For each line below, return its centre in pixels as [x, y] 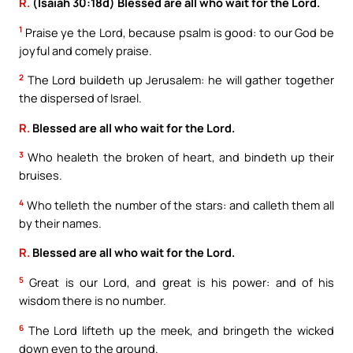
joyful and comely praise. [85, 50]
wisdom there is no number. [93, 301]
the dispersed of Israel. [80, 98]
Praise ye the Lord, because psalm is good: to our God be [178, 32]
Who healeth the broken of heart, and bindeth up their [179, 157]
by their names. [60, 223]
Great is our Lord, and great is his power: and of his [179, 282]
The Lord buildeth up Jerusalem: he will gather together [179, 80]
